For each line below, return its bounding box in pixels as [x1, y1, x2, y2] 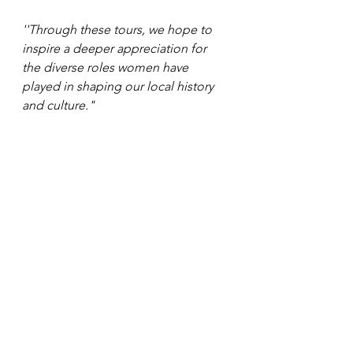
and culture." [22, 98, 95, 113]
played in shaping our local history [22, 79, 217, 95]
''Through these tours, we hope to [22, 22, 215, 38]
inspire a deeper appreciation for [22, 41, 210, 57]
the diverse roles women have [22, 60, 191, 76]
